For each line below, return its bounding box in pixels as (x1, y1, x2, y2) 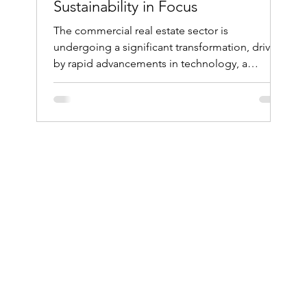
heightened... (53, 73, 119, 87)
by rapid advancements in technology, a (53, 57, 247, 71)
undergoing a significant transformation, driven (53, 40, 282, 54)
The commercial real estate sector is (53, 24, 228, 38)
